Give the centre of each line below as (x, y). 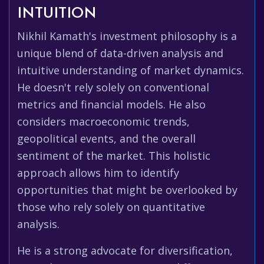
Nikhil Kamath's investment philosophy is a (127, 36)
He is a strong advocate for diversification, (125, 250)
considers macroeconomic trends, (103, 121)
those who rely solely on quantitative (111, 207)
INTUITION (57, 14)
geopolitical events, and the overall (106, 138)
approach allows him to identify (98, 173)
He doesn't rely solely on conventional (113, 87)
